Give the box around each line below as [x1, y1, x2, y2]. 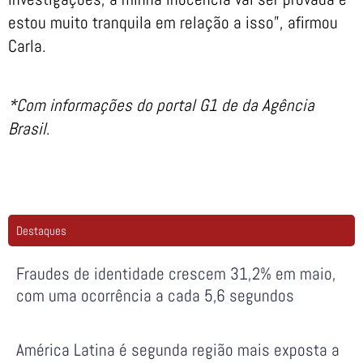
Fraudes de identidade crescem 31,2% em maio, [16, 262, 336, 284]
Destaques [16, 222, 66, 238]
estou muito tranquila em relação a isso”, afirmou [8, 11, 338, 34]
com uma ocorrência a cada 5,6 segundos [16, 284, 294, 306]
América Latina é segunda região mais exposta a [16, 338, 340, 361]
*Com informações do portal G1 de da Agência [8, 93, 314, 116]
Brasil [8, 117, 46, 139]
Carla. [8, 35, 46, 58]
